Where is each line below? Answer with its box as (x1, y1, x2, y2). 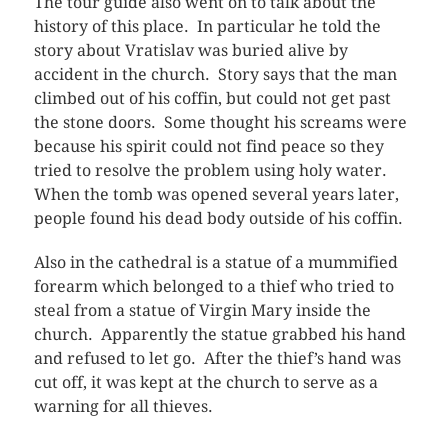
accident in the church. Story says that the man (33, 65, 397, 85)
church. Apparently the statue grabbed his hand (33, 325, 406, 345)
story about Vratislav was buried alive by (33, 41, 348, 61)
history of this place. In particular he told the (33, 17, 381, 37)
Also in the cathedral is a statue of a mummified (33, 253, 398, 273)
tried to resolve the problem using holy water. (33, 161, 391, 181)
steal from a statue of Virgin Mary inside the (33, 301, 371, 321)
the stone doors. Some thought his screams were (33, 113, 407, 133)
